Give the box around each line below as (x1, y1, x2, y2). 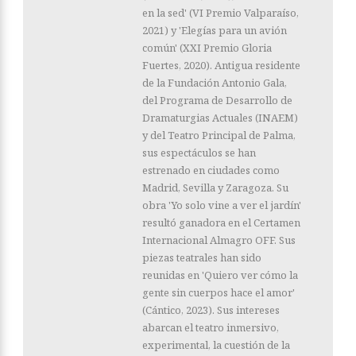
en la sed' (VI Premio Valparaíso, (142, 5, 299, 20)
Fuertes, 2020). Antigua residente (142, 57, 300, 72)
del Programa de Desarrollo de (142, 92, 292, 107)
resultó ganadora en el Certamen (142, 215, 300, 230)
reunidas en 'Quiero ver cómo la (142, 267, 298, 282)
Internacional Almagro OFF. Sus (142, 232, 296, 247)
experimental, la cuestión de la (142, 337, 290, 352)
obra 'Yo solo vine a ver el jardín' (142, 197, 301, 212)
